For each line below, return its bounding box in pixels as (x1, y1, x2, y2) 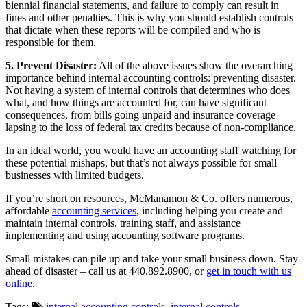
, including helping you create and (136, 204, 283, 217)
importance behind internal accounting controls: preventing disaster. (5, 71, 296, 84)
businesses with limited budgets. (5, 169, 144, 181)
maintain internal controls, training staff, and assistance (5, 217, 241, 229)
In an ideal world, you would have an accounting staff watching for (5, 144, 296, 156)
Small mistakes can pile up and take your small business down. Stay (5, 252, 298, 265)
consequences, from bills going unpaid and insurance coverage (5, 108, 275, 121)
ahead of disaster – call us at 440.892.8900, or (5, 265, 206, 277)
